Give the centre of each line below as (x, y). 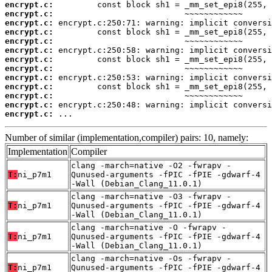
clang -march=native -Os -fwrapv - (151, 259)
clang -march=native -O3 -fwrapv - (151, 197)
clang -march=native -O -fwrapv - (149, 228)
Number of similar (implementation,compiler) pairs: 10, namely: (127, 138)
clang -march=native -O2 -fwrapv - (151, 166)
